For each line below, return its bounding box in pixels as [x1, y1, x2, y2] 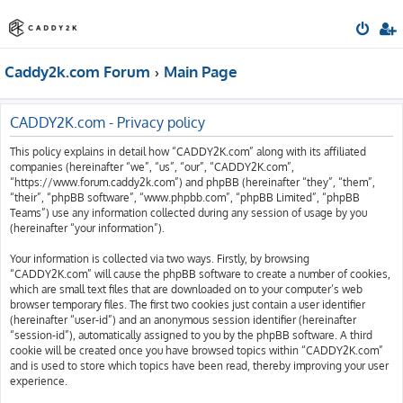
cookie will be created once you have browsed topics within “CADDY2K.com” [10, 344, 383, 357]
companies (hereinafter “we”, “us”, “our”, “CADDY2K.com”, [10, 160, 294, 174]
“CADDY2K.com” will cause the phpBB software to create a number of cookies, [10, 267, 390, 281]
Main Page [163, 62, 237, 81]
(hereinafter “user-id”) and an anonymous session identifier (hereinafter [10, 313, 356, 327]
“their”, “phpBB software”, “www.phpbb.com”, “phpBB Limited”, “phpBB [10, 191, 360, 204]
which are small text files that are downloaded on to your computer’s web [10, 282, 363, 296]
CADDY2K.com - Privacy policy [10, 113, 205, 131]
